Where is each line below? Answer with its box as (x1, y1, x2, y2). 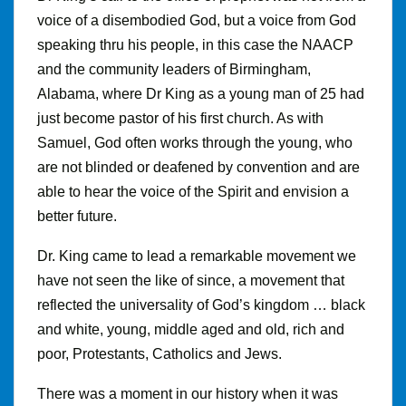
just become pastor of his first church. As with (37, 110, 324, 126)
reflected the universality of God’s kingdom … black (37, 296, 365, 313)
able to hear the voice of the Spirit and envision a (37, 183, 349, 199)
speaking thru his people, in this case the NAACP (37, 36, 353, 53)
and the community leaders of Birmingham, (37, 61, 311, 77)
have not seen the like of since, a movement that (37, 272, 344, 288)
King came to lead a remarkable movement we (59, 247, 356, 264)
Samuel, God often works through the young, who (37, 134, 353, 150)
